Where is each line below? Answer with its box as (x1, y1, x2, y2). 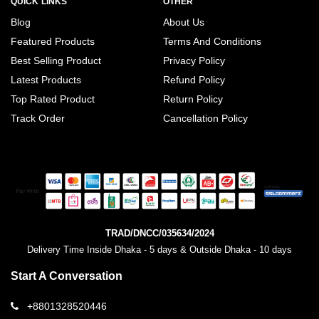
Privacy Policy (163, 55, 225, 67)
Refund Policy (163, 74, 225, 86)
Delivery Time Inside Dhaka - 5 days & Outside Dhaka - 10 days (27, 244, 292, 255)
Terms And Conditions (163, 36, 261, 48)
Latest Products (11, 74, 81, 86)
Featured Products (11, 36, 95, 48)
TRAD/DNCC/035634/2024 (105, 227, 214, 239)
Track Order (11, 113, 65, 125)
